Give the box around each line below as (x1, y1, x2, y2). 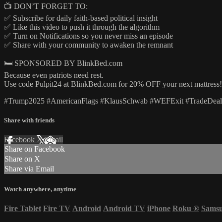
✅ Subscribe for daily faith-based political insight (4, 14, 158, 23)
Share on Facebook (4, 145, 65, 154)
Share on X (4, 155, 40, 164)
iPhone (147, 204, 170, 213)
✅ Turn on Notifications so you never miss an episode (4, 32, 173, 41)
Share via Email (4, 165, 54, 173)
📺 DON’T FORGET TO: (4, 2, 88, 11)
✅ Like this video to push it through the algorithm (4, 23, 160, 32)
